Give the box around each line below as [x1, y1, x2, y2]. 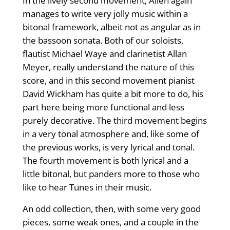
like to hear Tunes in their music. [22, 181, 151, 194]
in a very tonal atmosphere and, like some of [22, 128, 199, 140]
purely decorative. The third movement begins [22, 114, 207, 127]
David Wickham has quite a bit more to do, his [22, 88, 203, 100]
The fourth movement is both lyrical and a [22, 155, 188, 167]
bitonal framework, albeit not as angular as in [22, 21, 201, 33]
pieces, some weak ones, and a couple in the [22, 216, 199, 228]
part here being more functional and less [22, 101, 184, 113]
